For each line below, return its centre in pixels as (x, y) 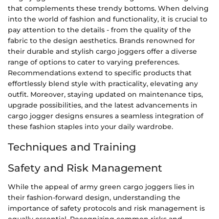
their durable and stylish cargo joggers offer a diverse (102, 51)
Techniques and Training (72, 147)
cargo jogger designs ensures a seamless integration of (106, 116)
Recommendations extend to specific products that (100, 73)
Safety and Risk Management (85, 168)
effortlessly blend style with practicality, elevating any (103, 83)
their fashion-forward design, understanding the (94, 197)
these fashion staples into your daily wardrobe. (90, 126)
